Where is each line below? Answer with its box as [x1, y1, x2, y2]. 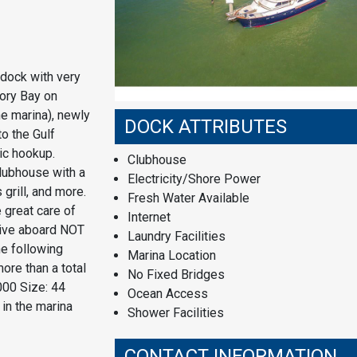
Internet [127, 209, 171, 225]
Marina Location [127, 247, 216, 263]
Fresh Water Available [127, 190, 249, 206]
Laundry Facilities [127, 228, 226, 244]
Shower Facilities [127, 304, 224, 320]
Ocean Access [127, 285, 208, 301]
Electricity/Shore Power [127, 171, 261, 186]
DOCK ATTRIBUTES [124, 115, 287, 138]
